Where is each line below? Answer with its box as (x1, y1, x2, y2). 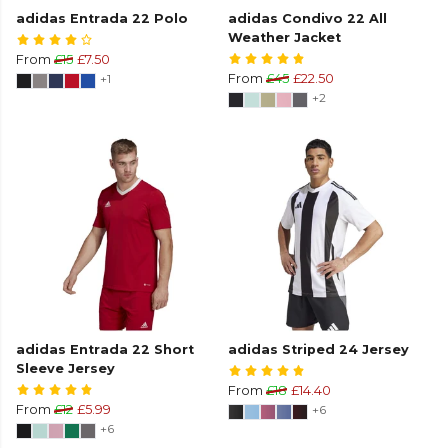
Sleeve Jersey (16, 361, 115, 377)
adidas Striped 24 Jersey (228, 342, 409, 358)
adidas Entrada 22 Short (16, 342, 194, 358)
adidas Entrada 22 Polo (16, 11, 188, 27)
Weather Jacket (228, 30, 341, 46)
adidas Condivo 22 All (228, 11, 387, 27)
